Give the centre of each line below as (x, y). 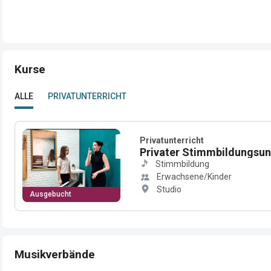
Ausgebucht (51, 194)
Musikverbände (55, 254)
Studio (169, 189)
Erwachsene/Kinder (194, 177)
